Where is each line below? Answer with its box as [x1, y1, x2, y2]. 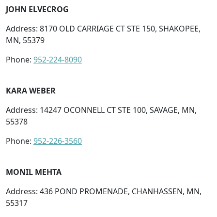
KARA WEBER [6, 85, 56, 96]
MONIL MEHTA [6, 166, 62, 177]
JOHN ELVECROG [6, 3, 69, 15]
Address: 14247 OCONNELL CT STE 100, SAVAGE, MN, [6, 104, 197, 115]
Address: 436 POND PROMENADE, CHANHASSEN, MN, [6, 186, 201, 197]
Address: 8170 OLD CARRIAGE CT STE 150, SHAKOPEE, [6, 23, 201, 34]
